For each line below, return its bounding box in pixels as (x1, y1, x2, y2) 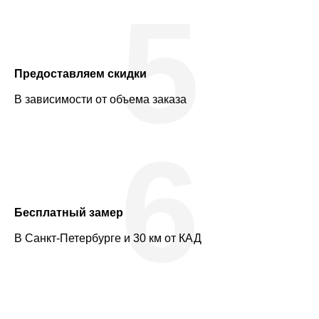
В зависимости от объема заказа (14, 93, 187, 105)
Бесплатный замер (14, 206, 123, 219)
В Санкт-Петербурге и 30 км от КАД (14, 231, 202, 244)
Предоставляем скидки (14, 67, 147, 80)
